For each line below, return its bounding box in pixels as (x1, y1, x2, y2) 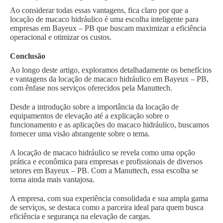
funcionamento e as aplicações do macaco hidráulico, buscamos (10, 120, 209, 129)
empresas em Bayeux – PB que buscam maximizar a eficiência (10, 24, 206, 33)
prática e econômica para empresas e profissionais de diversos (10, 157, 203, 166)
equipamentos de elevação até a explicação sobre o (10, 111, 169, 120)
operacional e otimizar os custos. (10, 33, 111, 42)
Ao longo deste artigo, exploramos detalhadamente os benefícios (10, 66, 212, 75)
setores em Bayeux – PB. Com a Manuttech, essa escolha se (10, 166, 198, 175)
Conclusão (10, 52, 45, 61)
